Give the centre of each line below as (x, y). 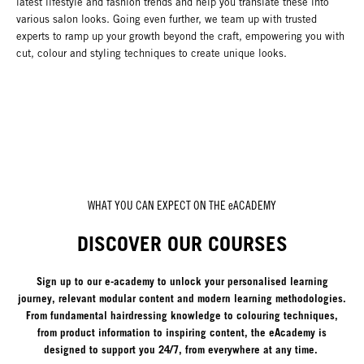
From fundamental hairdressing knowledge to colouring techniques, (182, 315)
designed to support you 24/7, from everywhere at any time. (182, 349)
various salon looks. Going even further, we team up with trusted (167, 19)
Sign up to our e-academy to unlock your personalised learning (182, 281)
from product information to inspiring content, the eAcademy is (182, 332)
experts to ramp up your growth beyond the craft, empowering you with (180, 37)
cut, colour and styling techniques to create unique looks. (153, 54)
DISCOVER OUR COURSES (182, 243)
